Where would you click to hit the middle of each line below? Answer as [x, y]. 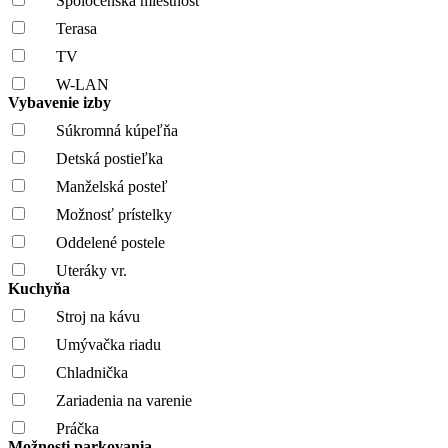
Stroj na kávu [98, 316]
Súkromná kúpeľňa [117, 130]
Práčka [77, 428]
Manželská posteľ [112, 186]
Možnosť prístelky [114, 214]
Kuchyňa [41, 288]
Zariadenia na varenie [124, 400]
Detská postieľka [109, 158]
